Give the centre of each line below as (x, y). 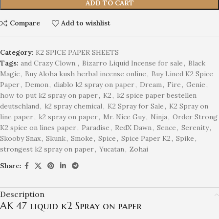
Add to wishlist (86, 23)
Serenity (195, 127)
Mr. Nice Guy (124, 117)
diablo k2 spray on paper (94, 84)
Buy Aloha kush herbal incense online (86, 74)
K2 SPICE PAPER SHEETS (77, 52)
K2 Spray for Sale (136, 106)
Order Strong (195, 117)
